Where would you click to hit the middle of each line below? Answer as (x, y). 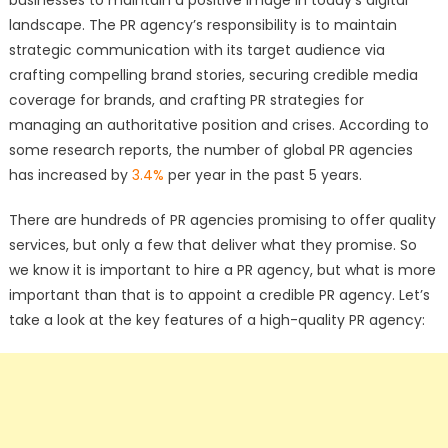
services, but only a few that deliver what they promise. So (212, 244)
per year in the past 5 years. (264, 174)
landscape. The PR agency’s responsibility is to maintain (202, 24)
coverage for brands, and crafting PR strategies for (186, 99)
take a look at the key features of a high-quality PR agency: (216, 319)
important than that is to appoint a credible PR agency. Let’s (219, 294)
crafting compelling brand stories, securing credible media (213, 74)
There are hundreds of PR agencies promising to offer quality (222, 219)
